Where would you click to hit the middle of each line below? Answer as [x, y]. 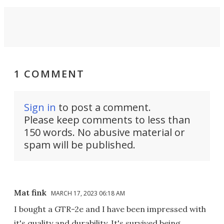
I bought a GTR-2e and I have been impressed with [110, 209]
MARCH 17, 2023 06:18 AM [88, 193]
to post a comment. [103, 107]
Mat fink [30, 192]
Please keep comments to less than [107, 119]
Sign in [40, 107]
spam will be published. [80, 144]
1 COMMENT [49, 73]
